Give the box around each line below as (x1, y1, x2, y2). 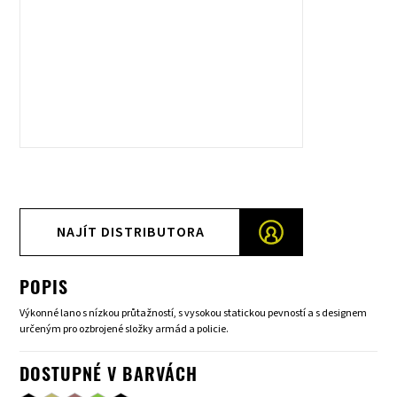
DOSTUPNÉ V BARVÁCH (19, 368, 198, 386)
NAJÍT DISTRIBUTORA (56, 222, 205, 243)
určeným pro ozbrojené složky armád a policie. (19, 322, 230, 338)
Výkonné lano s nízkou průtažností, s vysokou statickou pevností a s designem (19, 306, 368, 322)
